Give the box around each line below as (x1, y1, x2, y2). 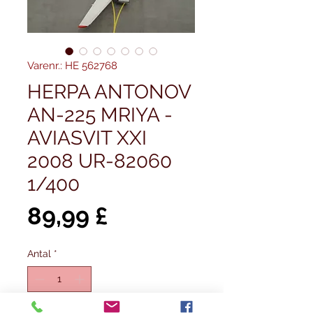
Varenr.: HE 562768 (27, 59, 117, 72)
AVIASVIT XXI (27, 126, 147, 150)
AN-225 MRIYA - (27, 103, 173, 126)
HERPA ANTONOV (27, 80, 191, 103)
